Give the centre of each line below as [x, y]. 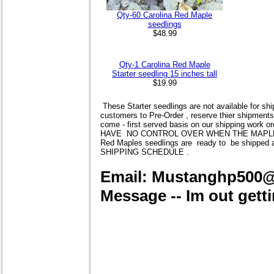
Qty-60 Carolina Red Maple [165, 15]
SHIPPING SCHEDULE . [148, 152]
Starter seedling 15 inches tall [165, 74]
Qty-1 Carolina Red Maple [165, 65]
